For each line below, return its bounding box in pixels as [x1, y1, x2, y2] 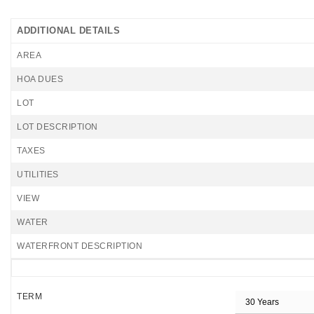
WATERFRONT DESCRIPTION [17, 241, 142, 251]
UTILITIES [17, 170, 59, 179]
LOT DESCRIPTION [17, 122, 98, 132]
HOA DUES [17, 74, 63, 84]
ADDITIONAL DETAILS [17, 25, 120, 36]
